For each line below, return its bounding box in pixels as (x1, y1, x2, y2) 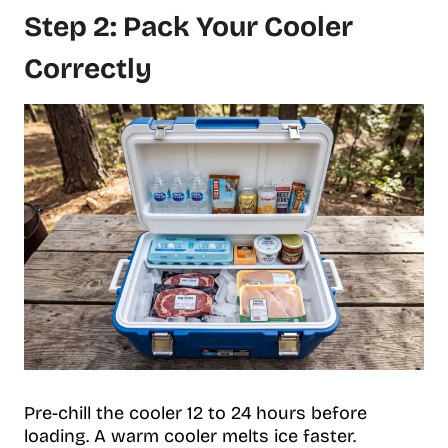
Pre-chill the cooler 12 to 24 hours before (24, 402, 367, 425)
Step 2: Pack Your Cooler (24, 9, 353, 44)
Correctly (24, 51, 152, 86)
